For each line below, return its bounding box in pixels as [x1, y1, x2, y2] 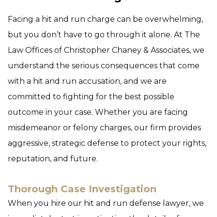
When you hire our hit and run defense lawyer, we [8, 199, 204, 208]
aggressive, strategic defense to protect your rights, [8, 139, 206, 148]
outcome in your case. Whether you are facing [8, 108, 188, 117]
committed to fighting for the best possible [8, 92, 174, 101]
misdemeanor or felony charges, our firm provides [8, 123, 201, 132]
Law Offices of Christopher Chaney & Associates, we [8, 46, 204, 55]
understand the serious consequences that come [8, 61, 200, 70]
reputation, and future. [8, 154, 98, 163]
